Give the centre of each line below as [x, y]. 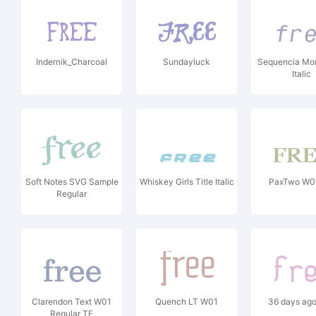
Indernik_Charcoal [72, 62]
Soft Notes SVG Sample [72, 182]
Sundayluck [187, 62]
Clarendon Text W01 [72, 302]
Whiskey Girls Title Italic [187, 182]
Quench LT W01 [187, 302]
